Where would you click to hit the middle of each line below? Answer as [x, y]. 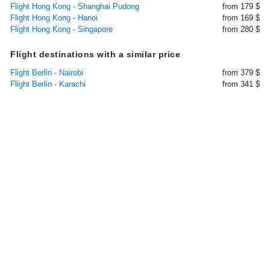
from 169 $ [241, 18]
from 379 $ [241, 73]
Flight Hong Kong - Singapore [61, 29]
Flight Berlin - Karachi [48, 84]
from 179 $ [241, 6]
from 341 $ [241, 84]
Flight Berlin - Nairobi [47, 73]
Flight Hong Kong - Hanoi [54, 18]
